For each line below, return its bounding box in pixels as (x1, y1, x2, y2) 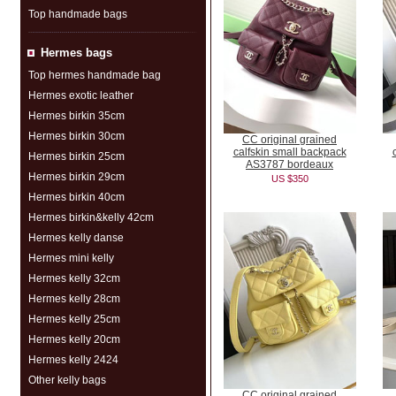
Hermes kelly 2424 (27, 354, 118, 366)
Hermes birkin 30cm (27, 130, 125, 142)
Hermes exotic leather (27, 89, 133, 102)
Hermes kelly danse (27, 232, 124, 244)
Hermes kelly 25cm (27, 313, 120, 325)
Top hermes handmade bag (27, 69, 161, 81)
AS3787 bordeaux (246, 158, 333, 171)
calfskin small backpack (232, 146, 346, 158)
